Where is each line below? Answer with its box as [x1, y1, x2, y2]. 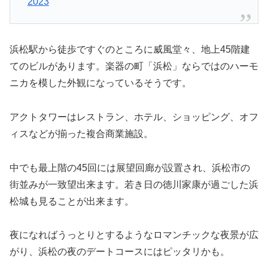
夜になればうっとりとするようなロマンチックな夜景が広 [10, 230, 258, 240]
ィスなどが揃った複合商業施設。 [10, 128, 153, 139]
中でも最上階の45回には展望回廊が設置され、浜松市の [10, 162, 250, 173]
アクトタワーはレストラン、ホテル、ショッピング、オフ [10, 111, 258, 122]
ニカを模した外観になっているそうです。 [10, 78, 191, 89]
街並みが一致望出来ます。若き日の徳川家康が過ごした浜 [10, 179, 258, 190]
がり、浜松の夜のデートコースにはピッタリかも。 [10, 246, 230, 257]
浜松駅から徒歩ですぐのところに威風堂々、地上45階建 [10, 44, 250, 55]
